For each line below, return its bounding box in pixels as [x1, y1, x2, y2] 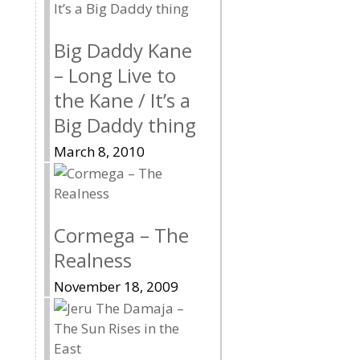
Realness [54, 246, 132, 273]
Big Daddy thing [54, 111, 196, 138]
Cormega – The [54, 221, 189, 248]
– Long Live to [54, 61, 176, 88]
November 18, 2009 [54, 276, 178, 296]
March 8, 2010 [54, 141, 145, 161]
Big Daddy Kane [54, 36, 192, 63]
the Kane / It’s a [54, 86, 190, 113]
